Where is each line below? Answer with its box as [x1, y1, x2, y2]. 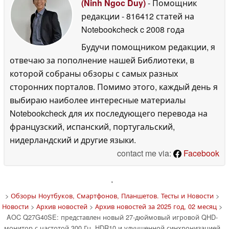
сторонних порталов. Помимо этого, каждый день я [10, 80, 218, 93]
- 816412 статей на [122, 10, 194, 22]
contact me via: [117, 147, 173, 159]
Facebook [181, 147, 219, 159]
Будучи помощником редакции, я [81, 40, 215, 53]
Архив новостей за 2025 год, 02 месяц [95, 201, 217, 211]
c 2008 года [138, 23, 185, 35]
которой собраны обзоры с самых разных [10, 67, 178, 79]
